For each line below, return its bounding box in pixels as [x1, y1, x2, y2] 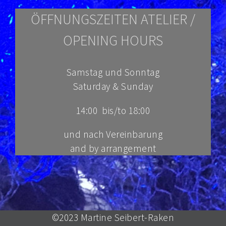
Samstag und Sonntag [66, 66, 160, 79]
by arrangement [88, 142, 156, 154]
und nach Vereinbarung [63, 128, 163, 140]
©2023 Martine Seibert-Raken [51, 211, 175, 223]
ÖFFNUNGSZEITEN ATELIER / [31, 10, 195, 29]
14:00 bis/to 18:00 [76, 104, 150, 117]
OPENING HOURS [63, 31, 163, 50]
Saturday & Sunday [73, 80, 153, 93]
